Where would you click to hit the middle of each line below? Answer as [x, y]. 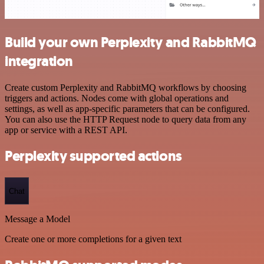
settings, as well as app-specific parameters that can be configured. [127, 108]
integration [39, 61]
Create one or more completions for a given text [93, 239]
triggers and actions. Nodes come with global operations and [117, 98]
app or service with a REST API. [66, 130]
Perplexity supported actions [93, 156]
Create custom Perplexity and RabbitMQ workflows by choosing [126, 87]
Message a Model [37, 219]
